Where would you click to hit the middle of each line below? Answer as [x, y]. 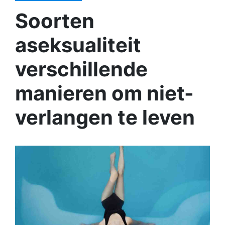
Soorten [55, 21]
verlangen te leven [105, 117]
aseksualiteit [78, 45]
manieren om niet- [104, 93]
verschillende [81, 69]
